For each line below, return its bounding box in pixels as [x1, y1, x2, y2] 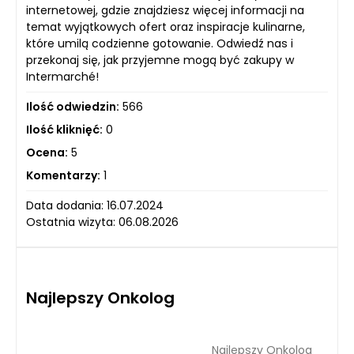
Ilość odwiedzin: [26, 99, 119, 115]
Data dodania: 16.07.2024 [26, 198, 164, 214]
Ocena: [26, 145, 68, 161]
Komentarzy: [26, 168, 100, 184]
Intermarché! [26, 69, 99, 85]
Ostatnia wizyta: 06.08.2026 [26, 214, 179, 231]
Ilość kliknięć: [26, 122, 103, 138]
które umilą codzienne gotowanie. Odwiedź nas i [26, 36, 293, 52]
